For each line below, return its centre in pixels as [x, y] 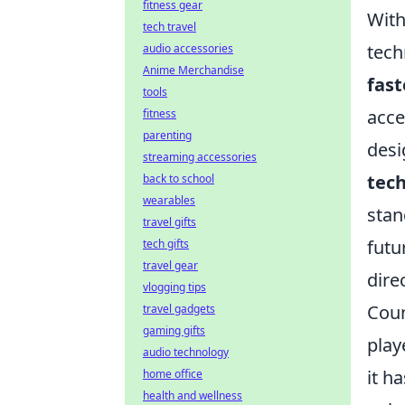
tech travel [170, 27]
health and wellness [193, 396]
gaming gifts [174, 330]
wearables [169, 200]
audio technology [186, 352]
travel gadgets [179, 309]
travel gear [170, 265]
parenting [167, 135]
